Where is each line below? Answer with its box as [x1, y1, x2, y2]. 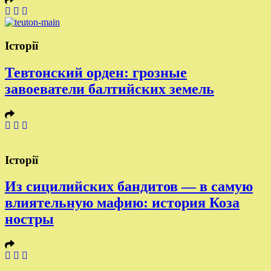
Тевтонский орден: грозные [5, 64, 187, 80]
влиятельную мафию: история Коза [5, 195, 240, 211]
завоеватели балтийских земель [5, 80, 214, 97]
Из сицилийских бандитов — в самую [5, 178, 253, 195]
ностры [5, 211, 54, 227]
